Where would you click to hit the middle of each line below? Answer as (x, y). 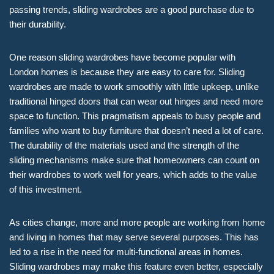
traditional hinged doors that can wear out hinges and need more (136, 102)
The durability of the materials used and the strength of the (124, 146)
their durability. (38, 24)
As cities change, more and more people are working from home (137, 223)
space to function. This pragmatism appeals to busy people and (135, 116)
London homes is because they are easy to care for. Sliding (127, 72)
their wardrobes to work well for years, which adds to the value (133, 175)
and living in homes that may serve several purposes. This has (134, 237)
